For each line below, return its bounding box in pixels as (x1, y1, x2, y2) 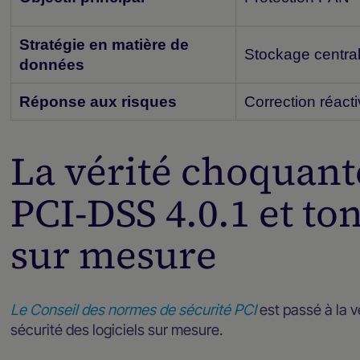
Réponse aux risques (19, 93, 178, 111)
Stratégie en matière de (19, 36, 190, 54)
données (19, 56, 85, 74)
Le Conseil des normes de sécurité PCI (10, 300, 257, 318)
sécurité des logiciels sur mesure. (10, 320, 223, 338)
